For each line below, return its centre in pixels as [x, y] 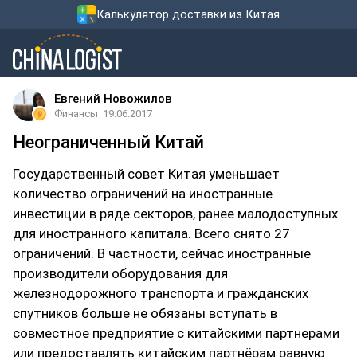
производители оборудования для [120, 273]
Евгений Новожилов [113, 99]
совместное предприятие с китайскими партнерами [176, 333]
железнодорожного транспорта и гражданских [161, 293]
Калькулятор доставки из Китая [188, 14]
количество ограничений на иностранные [143, 194]
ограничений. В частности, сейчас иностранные [162, 253]
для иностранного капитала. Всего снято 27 [151, 233]
